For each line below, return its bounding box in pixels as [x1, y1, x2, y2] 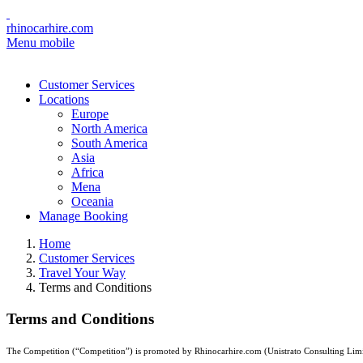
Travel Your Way [39, 266, 126, 280]
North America [71, 122, 147, 135]
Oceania [71, 194, 113, 208]
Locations [39, 92, 89, 106]
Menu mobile [6, 36, 75, 49]
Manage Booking [39, 209, 128, 223]
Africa [71, 165, 104, 179]
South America [71, 136, 147, 150]
